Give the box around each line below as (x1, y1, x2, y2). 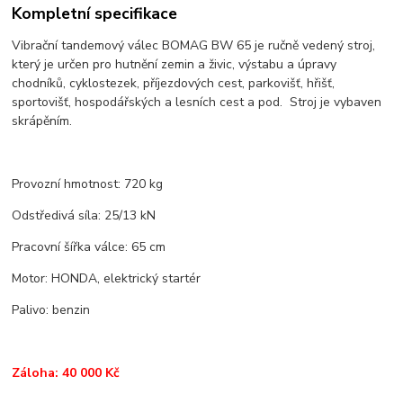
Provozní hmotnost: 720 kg (12, 175, 164, 193)
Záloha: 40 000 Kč (12, 363, 121, 381)
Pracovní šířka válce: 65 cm (12, 237, 166, 255)
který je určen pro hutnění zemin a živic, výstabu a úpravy (12, 55, 337, 73)
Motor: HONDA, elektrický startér (12, 269, 201, 287)
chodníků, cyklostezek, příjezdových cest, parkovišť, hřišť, (12, 74, 336, 92)
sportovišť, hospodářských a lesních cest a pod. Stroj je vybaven (12, 93, 382, 111)
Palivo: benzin (12, 300, 91, 318)
